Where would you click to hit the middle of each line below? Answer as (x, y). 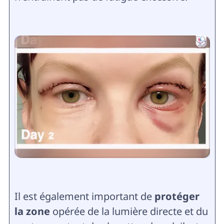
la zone (32, 211)
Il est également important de (84, 196)
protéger (177, 196)
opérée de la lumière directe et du (129, 211)
